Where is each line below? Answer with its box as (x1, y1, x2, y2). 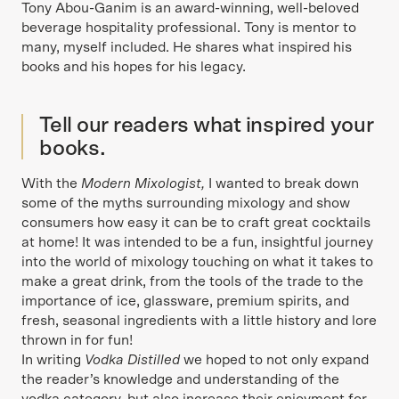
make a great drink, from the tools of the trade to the (21, 274, 363, 289)
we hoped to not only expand (180, 353, 369, 367)
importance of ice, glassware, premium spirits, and (21, 294, 349, 308)
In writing (21, 353, 85, 367)
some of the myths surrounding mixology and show (21, 196, 350, 210)
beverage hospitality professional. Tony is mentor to (21, 20, 356, 35)
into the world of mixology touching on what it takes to (21, 255, 373, 269)
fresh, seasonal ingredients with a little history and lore (21, 313, 377, 328)
